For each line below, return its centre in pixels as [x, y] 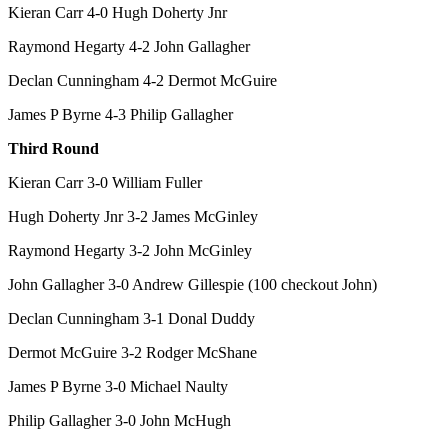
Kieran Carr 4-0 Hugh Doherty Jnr [117, 13]
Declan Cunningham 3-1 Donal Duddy [131, 319]
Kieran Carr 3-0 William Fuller [105, 183]
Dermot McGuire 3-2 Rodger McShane [132, 353]
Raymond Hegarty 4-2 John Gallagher [129, 47]
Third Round [53, 149]
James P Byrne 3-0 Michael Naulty [118, 387]
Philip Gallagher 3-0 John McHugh [119, 421]
